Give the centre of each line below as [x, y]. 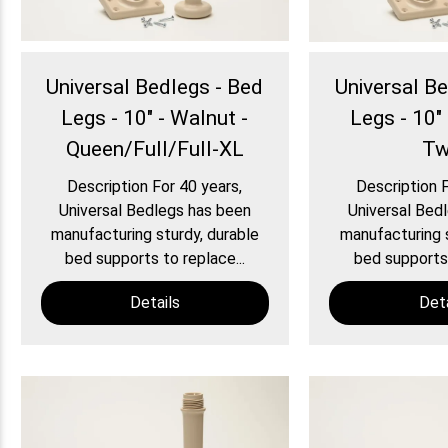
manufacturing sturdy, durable [154, 235]
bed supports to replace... [154, 259]
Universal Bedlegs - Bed [155, 87]
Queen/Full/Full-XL [154, 149]
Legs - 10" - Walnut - [155, 118]
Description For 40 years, [155, 187]
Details [154, 303]
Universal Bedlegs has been [154, 211]
